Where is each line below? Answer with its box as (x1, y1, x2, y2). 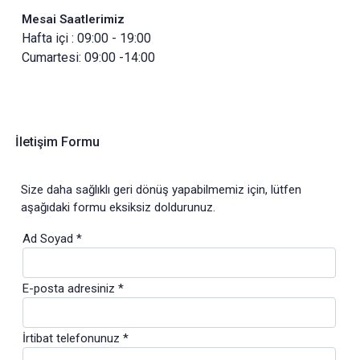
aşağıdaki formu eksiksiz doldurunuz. (21, 199, 215, 215)
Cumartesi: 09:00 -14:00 (22, 50, 155, 66)
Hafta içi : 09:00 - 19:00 (22, 31, 151, 47)
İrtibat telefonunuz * (22, 330, 129, 346)
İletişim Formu (15, 133, 100, 149)
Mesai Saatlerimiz (22, 12, 125, 27)
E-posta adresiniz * (22, 280, 124, 296)
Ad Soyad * (22, 231, 82, 246)
